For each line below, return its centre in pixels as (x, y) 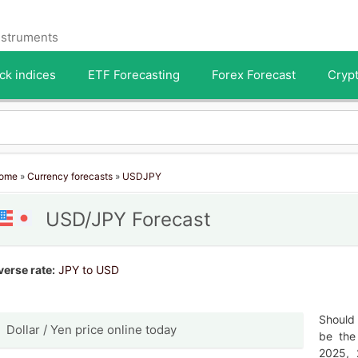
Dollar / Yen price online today (91, 330)
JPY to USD (89, 270)
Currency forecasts (70, 177)
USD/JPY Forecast (125, 220)
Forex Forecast (254, 75)
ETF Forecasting (134, 75)
